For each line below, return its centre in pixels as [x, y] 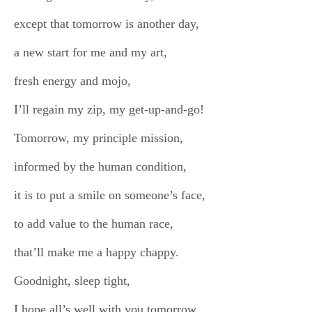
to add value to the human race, [94, 224]
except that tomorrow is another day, [107, 24]
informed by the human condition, [100, 166]
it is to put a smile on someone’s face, [110, 195]
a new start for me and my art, [91, 52]
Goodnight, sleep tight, [72, 281]
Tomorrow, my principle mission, [99, 138]
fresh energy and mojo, [72, 81]
